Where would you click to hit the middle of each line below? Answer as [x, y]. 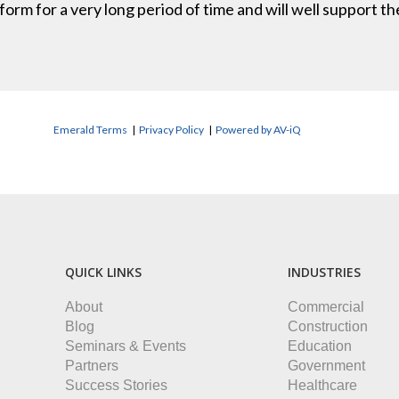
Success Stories [116, 385]
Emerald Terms [90, 129]
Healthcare [322, 385]
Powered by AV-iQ [258, 129]
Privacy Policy [171, 129]
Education [319, 346]
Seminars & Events [125, 346]
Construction [327, 326]
